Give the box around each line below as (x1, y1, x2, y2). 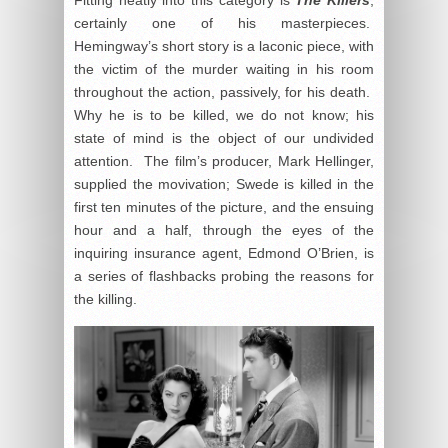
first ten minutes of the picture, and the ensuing (74, 198, 374, 215)
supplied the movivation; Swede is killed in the (74, 175, 374, 192)
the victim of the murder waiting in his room (74, 60, 374, 77)
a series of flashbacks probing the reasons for (74, 267, 374, 284)
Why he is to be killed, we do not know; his (74, 106, 374, 123)
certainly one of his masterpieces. (74, 14, 374, 31)
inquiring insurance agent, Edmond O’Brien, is (74, 244, 374, 261)
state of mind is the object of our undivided (74, 129, 374, 146)
